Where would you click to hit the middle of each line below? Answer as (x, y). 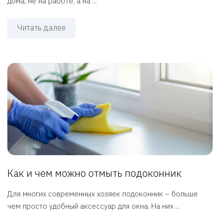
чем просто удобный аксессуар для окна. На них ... (94, 206)
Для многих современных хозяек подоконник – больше (103, 194)
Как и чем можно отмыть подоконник (95, 173)
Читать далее (41, 28)
